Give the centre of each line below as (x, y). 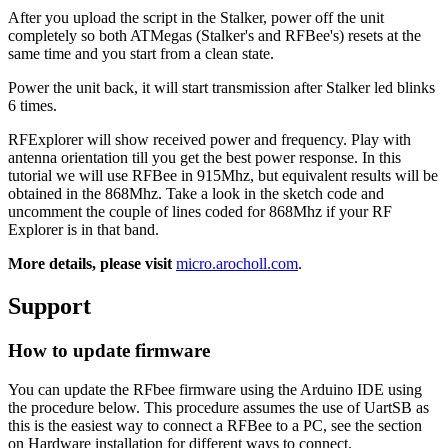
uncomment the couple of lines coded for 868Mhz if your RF (200, 212)
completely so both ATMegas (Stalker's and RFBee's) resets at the (214, 36)
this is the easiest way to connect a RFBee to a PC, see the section (215, 425)
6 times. (32, 106)
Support (49, 306)
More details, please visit (90, 264)
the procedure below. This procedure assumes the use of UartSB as (218, 407)
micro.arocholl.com (237, 264)
